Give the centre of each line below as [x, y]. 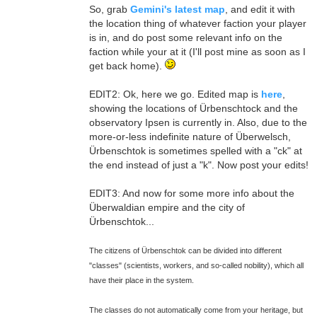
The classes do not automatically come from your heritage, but [196, 310]
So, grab [109, 9]
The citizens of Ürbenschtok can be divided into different [185, 250]
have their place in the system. [141, 280]
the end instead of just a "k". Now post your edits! [198, 165]
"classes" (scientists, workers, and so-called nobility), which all [196, 265]
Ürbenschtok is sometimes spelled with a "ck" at [195, 151]
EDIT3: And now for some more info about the [191, 193]
